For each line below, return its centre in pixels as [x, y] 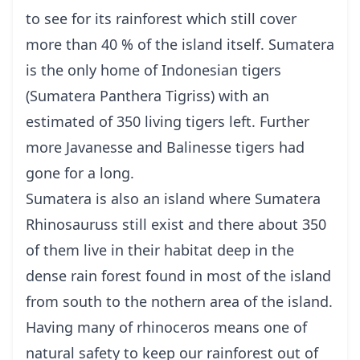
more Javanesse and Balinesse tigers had [165, 147]
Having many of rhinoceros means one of [166, 327]
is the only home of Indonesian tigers [153, 70]
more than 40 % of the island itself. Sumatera [180, 44]
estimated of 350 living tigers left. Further [168, 121]
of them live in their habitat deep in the [160, 250]
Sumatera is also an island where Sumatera [173, 198]
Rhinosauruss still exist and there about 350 [176, 224]
